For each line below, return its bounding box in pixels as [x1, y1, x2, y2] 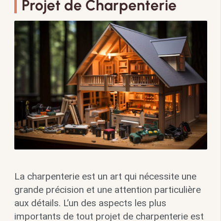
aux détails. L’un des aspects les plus [14, 197, 166, 209]
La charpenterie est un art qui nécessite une [14, 171, 196, 183]
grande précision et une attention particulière [14, 184, 201, 196]
